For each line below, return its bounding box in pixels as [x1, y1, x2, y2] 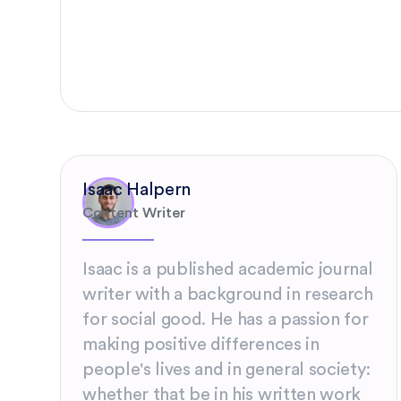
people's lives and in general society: [82, 361, 371, 379]
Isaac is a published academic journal [82, 260, 373, 278]
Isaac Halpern [82, 180, 192, 199]
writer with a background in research [82, 286, 373, 303]
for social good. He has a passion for [82, 311, 369, 328]
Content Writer [82, 205, 186, 220]
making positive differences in [82, 336, 320, 354]
